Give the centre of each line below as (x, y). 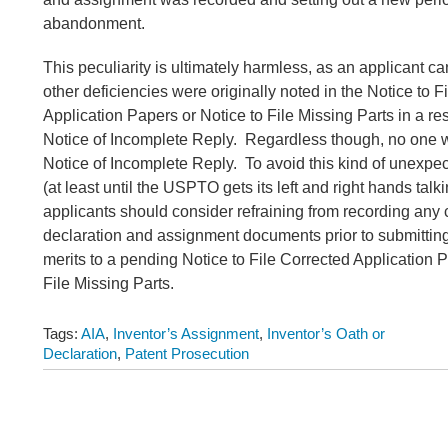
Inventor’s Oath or (326, 333)
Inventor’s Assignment (186, 333)
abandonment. (94, 24)
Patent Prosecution (187, 353)
